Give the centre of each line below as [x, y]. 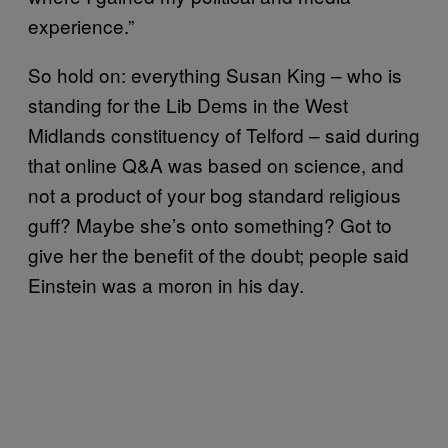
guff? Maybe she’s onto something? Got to [210, 224]
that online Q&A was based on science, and [216, 164]
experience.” [81, 25]
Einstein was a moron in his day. [166, 284]
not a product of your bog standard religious [214, 194]
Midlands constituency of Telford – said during [224, 134]
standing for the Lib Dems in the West [188, 104]
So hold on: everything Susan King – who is [215, 74]
